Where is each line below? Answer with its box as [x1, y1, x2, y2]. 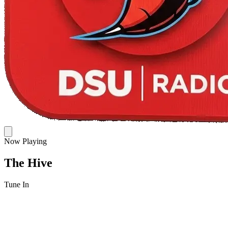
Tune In [4, 180, 29, 189]
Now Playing [4, 136, 47, 146]
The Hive [4, 156, 52, 169]
